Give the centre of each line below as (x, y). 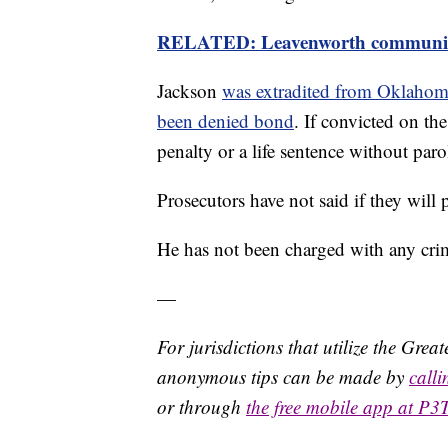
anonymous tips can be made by (283, 377)
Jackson (189, 91)
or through (201, 407)
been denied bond (225, 121)
